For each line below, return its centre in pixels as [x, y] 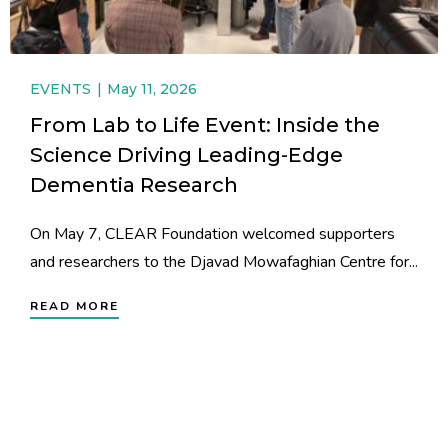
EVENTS [60, 89]
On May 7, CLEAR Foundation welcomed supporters [212, 234]
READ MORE [74, 306]
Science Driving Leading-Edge [186, 155]
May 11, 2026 [152, 89]
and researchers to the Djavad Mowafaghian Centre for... [224, 262]
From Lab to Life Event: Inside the [205, 125]
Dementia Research [134, 185]
